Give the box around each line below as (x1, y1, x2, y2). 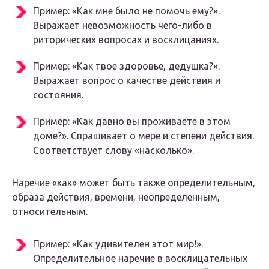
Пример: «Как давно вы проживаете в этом (33, 116, 231, 127)
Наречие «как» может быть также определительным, (12, 177, 255, 189)
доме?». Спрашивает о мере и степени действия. (33, 130, 254, 142)
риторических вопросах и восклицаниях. (33, 34, 219, 46)
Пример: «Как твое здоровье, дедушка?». (33, 61, 220, 72)
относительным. (12, 206, 88, 217)
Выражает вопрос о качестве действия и (33, 75, 220, 86)
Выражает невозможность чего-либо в (33, 20, 212, 31)
